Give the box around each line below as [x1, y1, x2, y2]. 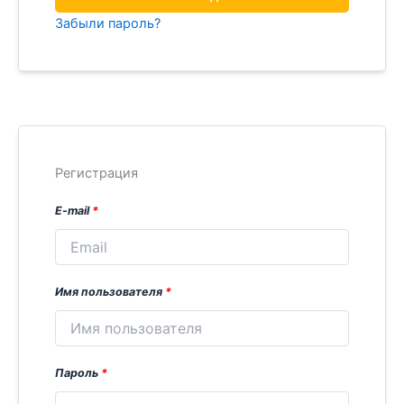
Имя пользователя [55, 284, 165, 298]
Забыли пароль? [55, 14, 161, 32]
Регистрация [55, 164, 138, 181]
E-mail [55, 203, 92, 217]
